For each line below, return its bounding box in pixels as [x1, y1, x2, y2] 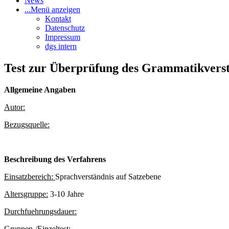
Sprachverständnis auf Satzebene [55, 172, 161, 181]
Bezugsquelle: [4, 120, 50, 129]
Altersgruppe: [4, 189, 48, 198]
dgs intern [45, 42, 77, 51]
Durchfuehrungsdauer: [4, 207, 77, 216]
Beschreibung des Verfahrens [4, 154, 106, 164]
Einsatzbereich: [4, 172, 55, 181]
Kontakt [45, 14, 71, 23]
